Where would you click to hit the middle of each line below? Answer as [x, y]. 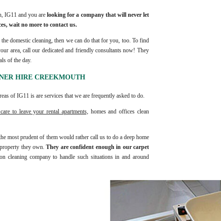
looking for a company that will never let [98, 15]
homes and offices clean [118, 111]
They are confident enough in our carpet [97, 147]
